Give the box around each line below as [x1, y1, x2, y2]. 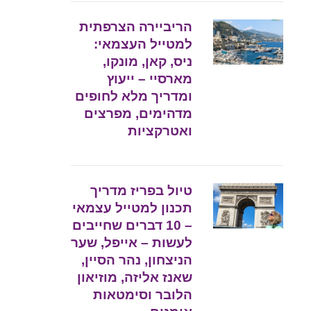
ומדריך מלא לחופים [75, 89, 193, 104]
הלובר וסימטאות [93, 287, 193, 303]
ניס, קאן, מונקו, [103, 54, 193, 69]
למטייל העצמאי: [94, 37, 193, 52]
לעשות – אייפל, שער [71, 235, 193, 251]
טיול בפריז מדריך [90, 183, 193, 199]
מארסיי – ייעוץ [107, 72, 193, 87]
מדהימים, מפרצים [84, 106, 193, 121]
